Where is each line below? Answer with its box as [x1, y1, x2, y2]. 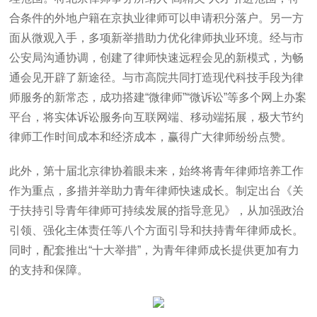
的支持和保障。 [9, 264, 89, 276]
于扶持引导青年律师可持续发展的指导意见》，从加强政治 [9, 204, 304, 217]
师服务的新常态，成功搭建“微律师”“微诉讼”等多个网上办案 [9, 91, 307, 103]
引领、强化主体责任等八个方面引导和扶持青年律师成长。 [9, 224, 304, 236]
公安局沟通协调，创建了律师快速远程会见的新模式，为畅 [9, 52, 304, 64]
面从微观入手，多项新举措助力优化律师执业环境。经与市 [9, 32, 304, 44]
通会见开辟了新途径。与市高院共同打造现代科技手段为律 [9, 71, 304, 83]
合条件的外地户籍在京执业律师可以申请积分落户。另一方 [9, 12, 304, 24]
